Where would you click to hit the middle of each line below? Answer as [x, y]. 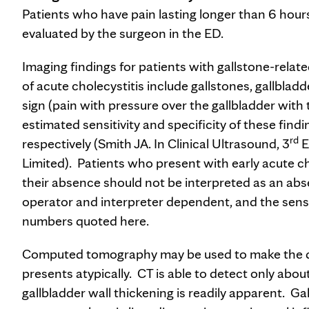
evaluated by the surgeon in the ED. [123, 33]
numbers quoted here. [86, 221]
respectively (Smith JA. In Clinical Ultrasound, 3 [156, 143]
